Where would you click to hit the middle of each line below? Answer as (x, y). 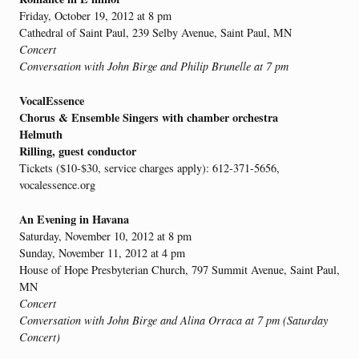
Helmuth (41, 134)
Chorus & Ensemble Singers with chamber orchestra (149, 117)
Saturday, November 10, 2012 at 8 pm (105, 236)
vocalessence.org (57, 184)
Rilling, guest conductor (78, 151)
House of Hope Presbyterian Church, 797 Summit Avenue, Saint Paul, (179, 269)
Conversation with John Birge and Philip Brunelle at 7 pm (154, 67)
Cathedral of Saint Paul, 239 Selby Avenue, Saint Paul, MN (155, 33)
